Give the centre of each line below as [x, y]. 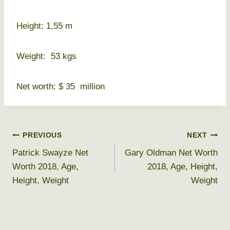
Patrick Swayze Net [50, 153]
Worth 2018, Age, [45, 167]
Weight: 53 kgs [46, 56]
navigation [45, 159]
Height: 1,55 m [44, 26]
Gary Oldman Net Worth [171, 153]
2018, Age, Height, [183, 167]
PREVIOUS [42, 135]
